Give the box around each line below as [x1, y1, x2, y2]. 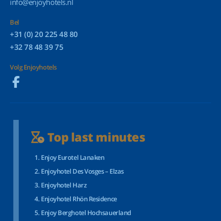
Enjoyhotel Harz [41, 181, 87, 189]
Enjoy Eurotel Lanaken [41, 153, 105, 162]
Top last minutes [44, 129, 146, 145]
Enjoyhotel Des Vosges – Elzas [41, 167, 124, 176]
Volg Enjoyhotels [10, 63, 57, 72]
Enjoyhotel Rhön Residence [41, 194, 117, 203]
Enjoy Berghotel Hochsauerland [41, 208, 131, 217]
